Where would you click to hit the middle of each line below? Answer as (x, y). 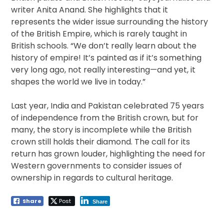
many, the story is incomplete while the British (101, 129)
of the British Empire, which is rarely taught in (99, 33)
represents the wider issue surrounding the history (110, 21)
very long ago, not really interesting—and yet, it (103, 69)
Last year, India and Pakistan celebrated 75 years (108, 105)
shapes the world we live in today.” (78, 81)
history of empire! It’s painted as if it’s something (106, 57)
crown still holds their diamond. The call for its (101, 141)
